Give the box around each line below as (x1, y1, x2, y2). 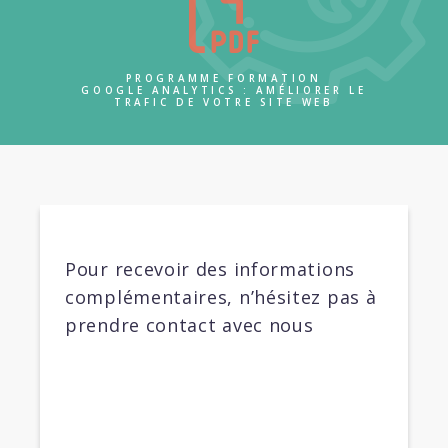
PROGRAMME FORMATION (126, 72, 322, 86)
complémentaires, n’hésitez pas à (65, 285, 377, 310)
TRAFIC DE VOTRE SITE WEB (114, 96, 334, 110)
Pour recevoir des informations (65, 257, 355, 282)
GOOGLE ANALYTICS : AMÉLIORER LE (81, 84, 367, 98)
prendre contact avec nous (65, 313, 314, 338)
